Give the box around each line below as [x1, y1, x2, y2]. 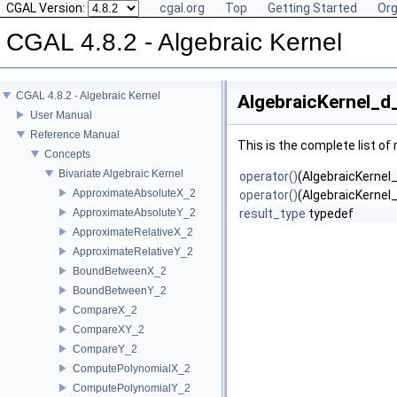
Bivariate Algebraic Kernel [58, 167, 183, 180]
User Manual [30, 108, 92, 121]
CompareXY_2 [73, 323, 144, 336]
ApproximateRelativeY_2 [73, 245, 193, 258]
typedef [306, 206, 354, 221]
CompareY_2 [73, 342, 137, 355]
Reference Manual [30, 128, 120, 141]
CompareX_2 [73, 303, 137, 316]
